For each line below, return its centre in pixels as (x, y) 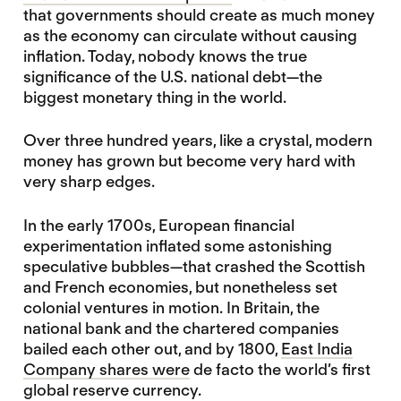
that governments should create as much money (199, 15)
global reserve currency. (112, 389)
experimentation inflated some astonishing (177, 245)
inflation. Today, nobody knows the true (165, 56)
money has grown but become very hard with (189, 161)
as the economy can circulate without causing (190, 36)
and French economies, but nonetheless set (180, 286)
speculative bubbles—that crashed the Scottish (194, 266)
